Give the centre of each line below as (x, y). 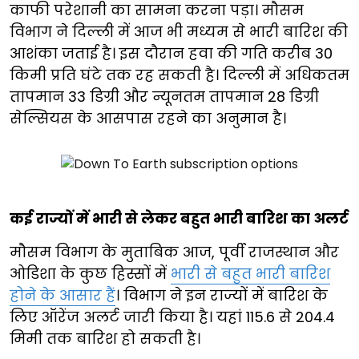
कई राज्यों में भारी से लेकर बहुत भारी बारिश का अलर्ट (179, 219)
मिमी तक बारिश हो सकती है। (105, 339)
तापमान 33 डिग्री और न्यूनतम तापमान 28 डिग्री (164, 97)
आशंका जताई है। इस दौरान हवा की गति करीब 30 (171, 54)
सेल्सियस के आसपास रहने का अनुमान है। (148, 119)
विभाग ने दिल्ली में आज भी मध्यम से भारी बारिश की (179, 32)
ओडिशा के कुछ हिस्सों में (90, 274)
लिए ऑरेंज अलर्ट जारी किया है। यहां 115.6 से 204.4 (172, 317)
